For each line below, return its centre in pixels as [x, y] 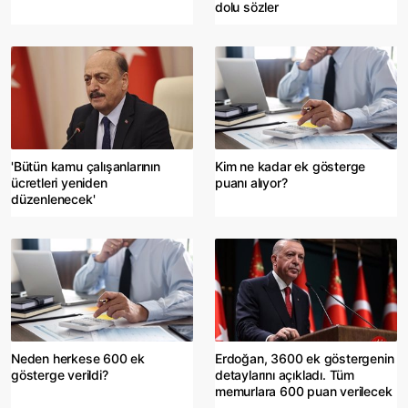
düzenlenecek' [53, 199]
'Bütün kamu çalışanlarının [86, 167]
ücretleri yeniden [59, 183]
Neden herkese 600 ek [78, 359]
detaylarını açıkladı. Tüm [285, 375]
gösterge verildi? [60, 375]
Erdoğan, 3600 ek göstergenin [305, 359]
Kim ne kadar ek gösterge [291, 167]
